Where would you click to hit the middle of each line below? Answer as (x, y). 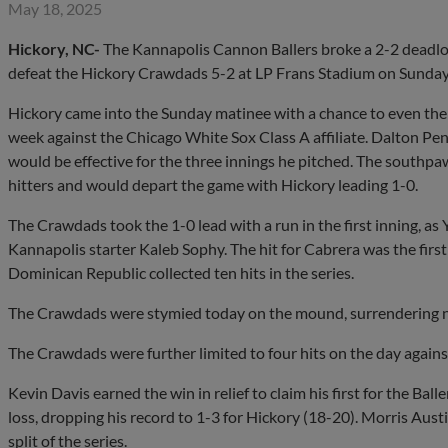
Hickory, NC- (54, 48)
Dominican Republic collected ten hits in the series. (181, 272)
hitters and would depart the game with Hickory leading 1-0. (213, 184)
